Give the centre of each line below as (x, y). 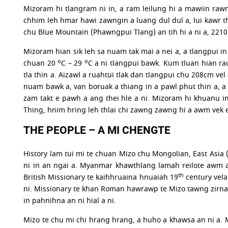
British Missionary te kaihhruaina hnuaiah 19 (101, 177)
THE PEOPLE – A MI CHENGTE (97, 130)
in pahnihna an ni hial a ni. (70, 201)
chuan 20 (41, 63)
